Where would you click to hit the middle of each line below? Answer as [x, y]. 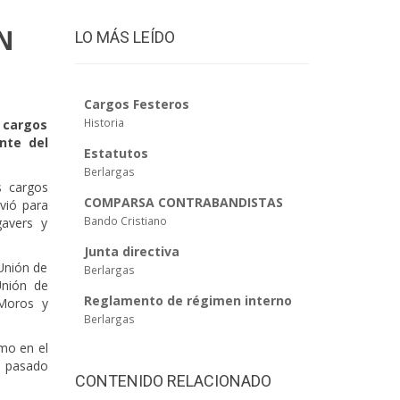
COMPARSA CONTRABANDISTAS [183, 202]
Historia [104, 122]
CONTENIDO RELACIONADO [173, 381]
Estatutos [116, 153]
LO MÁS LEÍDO [125, 37]
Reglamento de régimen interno [187, 300]
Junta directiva [131, 251]
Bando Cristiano [125, 221]
